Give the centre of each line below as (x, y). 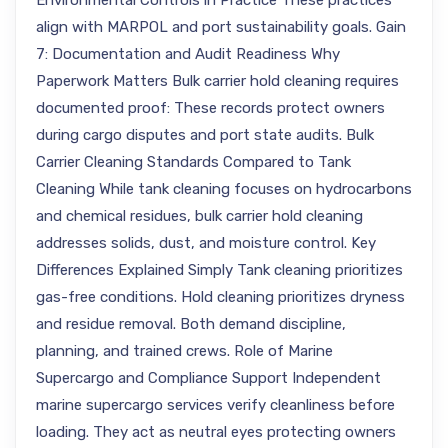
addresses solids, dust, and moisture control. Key (206, 243)
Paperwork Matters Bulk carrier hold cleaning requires (217, 81)
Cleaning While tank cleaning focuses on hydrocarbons (224, 189)
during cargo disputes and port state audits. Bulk (205, 135)
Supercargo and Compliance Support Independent (208, 378)
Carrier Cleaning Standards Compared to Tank (193, 162)
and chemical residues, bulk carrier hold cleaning (199, 216)
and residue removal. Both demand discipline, (191, 324)
